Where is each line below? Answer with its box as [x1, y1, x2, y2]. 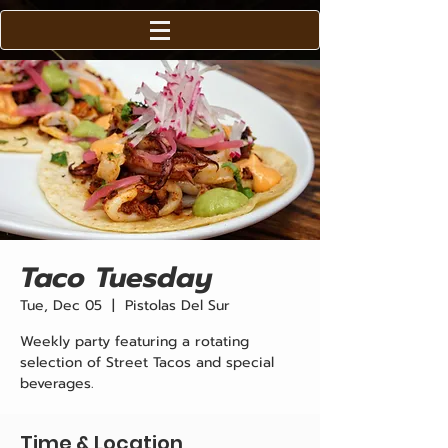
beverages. [20, 373, 94, 394]
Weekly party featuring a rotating [20, 331, 249, 352]
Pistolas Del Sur [125, 295, 230, 316]
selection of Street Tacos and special [20, 352, 274, 373]
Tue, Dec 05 [20, 295, 102, 316]
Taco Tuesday [20, 256, 213, 299]
